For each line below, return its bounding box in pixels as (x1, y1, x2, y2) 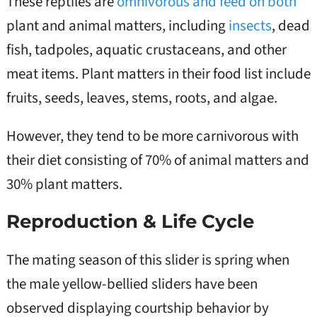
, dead (271, 15, 310, 36)
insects (228, 15, 272, 36)
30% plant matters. (6, 173, 122, 195)
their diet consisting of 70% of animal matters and (6, 149, 309, 171)
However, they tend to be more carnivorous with (6, 125, 299, 146)
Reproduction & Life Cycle (6, 210, 254, 233)
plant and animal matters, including (6, 15, 229, 36)
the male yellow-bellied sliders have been (6, 273, 258, 294)
